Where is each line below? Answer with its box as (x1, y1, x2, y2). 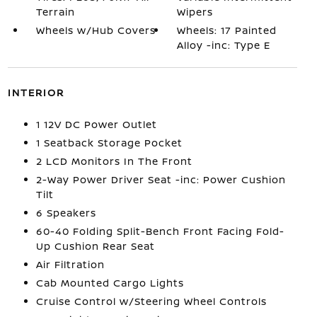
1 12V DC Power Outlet (35, 117, 157, 131)
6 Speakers (35, 206, 96, 219)
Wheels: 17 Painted (177, 23, 277, 37)
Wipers (177, 5, 214, 18)
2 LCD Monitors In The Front (35, 154, 192, 168)
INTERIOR (7, 86, 64, 99)
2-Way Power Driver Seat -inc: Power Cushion (35, 173, 286, 186)
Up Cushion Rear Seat (35, 239, 155, 253)
